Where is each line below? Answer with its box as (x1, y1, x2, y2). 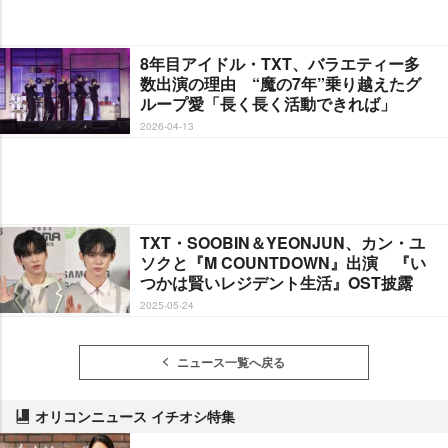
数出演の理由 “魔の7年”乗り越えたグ (140, 72, 421, 96)
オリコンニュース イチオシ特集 (35, 406, 235, 427)
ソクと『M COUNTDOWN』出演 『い (140, 251, 426, 275)
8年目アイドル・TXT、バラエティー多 (140, 52, 420, 76)
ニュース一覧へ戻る (177, 353, 285, 372)
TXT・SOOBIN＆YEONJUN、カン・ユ (140, 231, 425, 255)
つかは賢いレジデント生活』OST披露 (140, 271, 413, 295)
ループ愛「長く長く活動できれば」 (140, 92, 396, 116)
